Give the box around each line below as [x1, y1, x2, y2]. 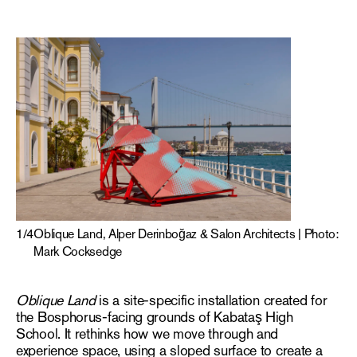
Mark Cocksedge [33, 242, 122, 260]
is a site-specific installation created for [95, 290, 328, 310]
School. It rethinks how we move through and [16, 324, 279, 343]
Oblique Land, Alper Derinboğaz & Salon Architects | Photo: [33, 225, 339, 242]
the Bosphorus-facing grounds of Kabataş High [16, 307, 293, 327]
